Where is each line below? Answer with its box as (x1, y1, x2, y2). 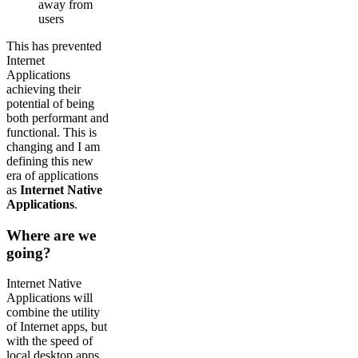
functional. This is (6, 125, 97, 139)
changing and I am (6, 139, 100, 153)
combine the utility (6, 305, 100, 320)
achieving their (6, 82, 81, 96)
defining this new (6, 153, 93, 168)
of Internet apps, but (6, 320, 107, 334)
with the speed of (6, 334, 93, 348)
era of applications (6, 168, 98, 182)
